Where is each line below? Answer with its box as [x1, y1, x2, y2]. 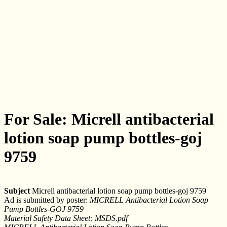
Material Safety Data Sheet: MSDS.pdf [4, 213, 128, 222]
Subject [4, 186, 30, 195]
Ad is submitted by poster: [4, 195, 90, 204]
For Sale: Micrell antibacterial [4, 110, 214, 129]
